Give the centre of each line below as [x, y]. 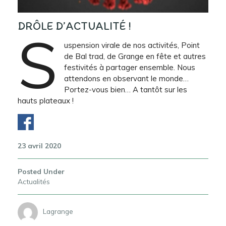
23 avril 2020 [39, 145]
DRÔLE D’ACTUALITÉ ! [74, 26]
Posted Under [41, 171]
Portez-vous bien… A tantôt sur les [125, 89]
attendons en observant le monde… [126, 78]
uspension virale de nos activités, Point [132, 45]
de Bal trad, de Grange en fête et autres [135, 56]
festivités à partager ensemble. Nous [129, 67]
